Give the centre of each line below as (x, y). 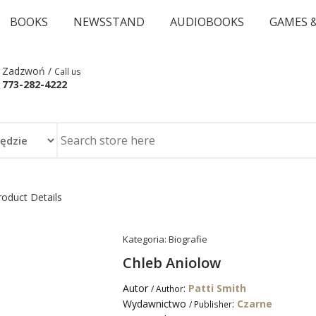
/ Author (167, 288)
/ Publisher (211, 304)
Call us (68, 71)
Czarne (255, 304)
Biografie (188, 239)
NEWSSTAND (109, 22)
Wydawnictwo (156, 304)
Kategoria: (146, 239)
